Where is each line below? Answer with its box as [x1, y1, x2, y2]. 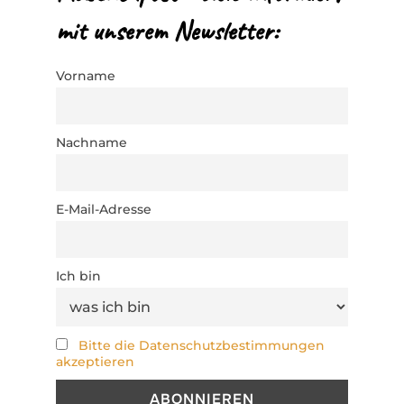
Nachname [56, 134, 127, 151]
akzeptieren [56, 353, 134, 370]
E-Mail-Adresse [56, 201, 151, 218]
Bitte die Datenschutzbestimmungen [78, 336, 325, 353]
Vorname [56, 67, 115, 84]
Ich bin [56, 268, 101, 285]
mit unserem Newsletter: [56, 13, 278, 48]
